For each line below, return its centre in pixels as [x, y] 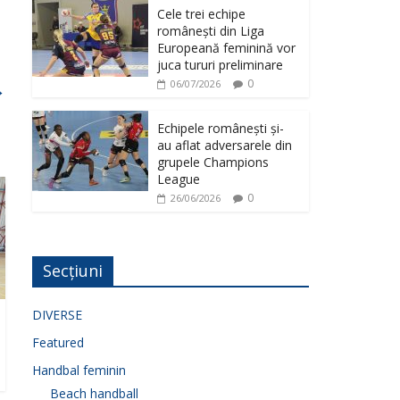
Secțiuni [73, 270]
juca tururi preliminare [220, 64]
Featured [58, 342]
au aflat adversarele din [225, 145]
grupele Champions [213, 162]
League [179, 179]
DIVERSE [57, 314]
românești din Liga [211, 30]
